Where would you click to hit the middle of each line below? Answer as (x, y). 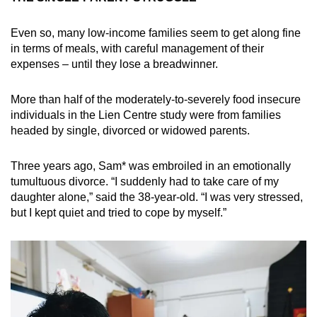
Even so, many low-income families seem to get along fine (156, 33)
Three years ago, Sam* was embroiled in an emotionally (151, 166)
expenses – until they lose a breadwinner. (114, 64)
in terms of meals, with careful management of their (137, 48)
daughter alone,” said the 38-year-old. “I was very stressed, (157, 197)
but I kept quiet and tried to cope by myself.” (120, 212)
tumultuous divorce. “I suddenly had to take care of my (145, 181)
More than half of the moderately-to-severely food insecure (156, 99)
